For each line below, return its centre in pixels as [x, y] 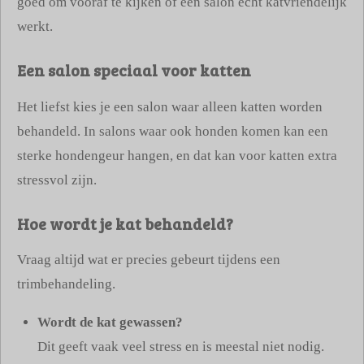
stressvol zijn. [57, 180]
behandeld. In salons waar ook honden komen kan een [173, 131]
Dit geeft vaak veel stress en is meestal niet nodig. [181, 346]
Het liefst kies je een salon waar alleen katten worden [170, 106]
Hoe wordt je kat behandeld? [125, 223]
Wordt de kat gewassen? [110, 322]
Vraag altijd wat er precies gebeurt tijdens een [149, 260]
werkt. [35, 26]
